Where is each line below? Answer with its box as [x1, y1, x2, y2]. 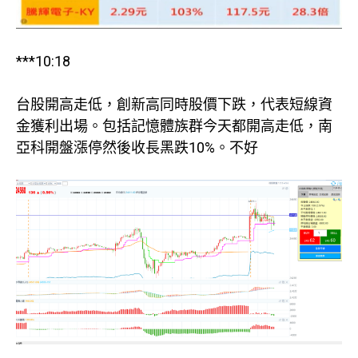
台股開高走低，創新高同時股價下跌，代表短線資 [16, 95, 332, 113]
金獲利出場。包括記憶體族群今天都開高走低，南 [16, 117, 332, 134]
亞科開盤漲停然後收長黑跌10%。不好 [16, 138, 258, 156]
